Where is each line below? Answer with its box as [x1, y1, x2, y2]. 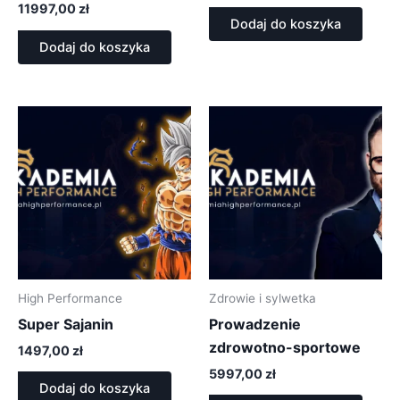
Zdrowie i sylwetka [209, 290, 316, 305]
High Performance [18, 290, 122, 305]
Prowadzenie [209, 314, 301, 333]
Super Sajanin [18, 314, 113, 333]
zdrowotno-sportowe [209, 337, 361, 356]
